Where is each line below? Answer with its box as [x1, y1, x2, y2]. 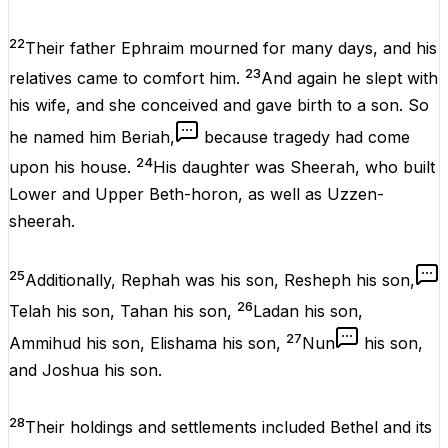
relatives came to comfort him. [9, 68, 245, 89]
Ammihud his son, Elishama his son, [9, 332, 286, 353]
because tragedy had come [204, 127, 410, 148]
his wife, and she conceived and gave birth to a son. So [9, 95, 429, 116]
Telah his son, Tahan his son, [9, 300, 237, 321]
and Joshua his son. [9, 359, 162, 380]
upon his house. [9, 157, 136, 178]
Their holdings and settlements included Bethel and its [25, 417, 432, 438]
